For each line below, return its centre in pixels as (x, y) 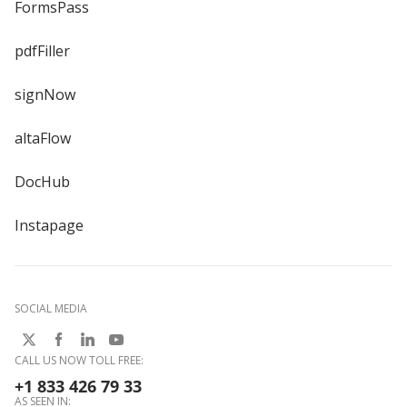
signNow (45, 94)
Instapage (49, 225)
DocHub (42, 181)
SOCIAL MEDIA (51, 308)
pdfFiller (42, 50)
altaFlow (43, 138)
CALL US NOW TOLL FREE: (79, 360)
